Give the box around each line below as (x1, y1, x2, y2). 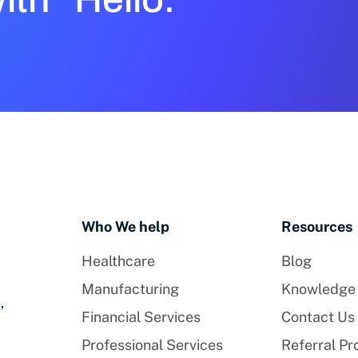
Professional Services (81, 336, 223, 354)
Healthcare (81, 253, 155, 270)
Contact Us (281, 308, 356, 326)
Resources (281, 218, 353, 236)
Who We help (81, 218, 169, 236)
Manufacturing (81, 280, 179, 298)
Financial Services (81, 308, 201, 326)
